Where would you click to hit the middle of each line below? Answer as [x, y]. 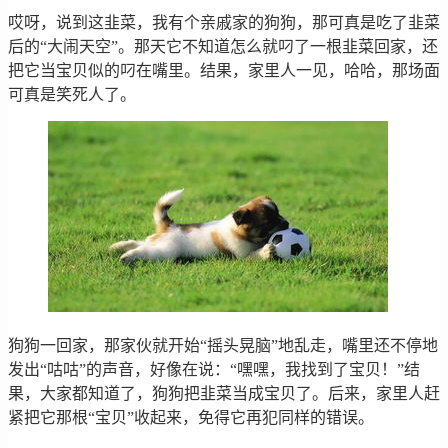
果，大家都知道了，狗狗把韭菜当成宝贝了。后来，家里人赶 [224, 394]
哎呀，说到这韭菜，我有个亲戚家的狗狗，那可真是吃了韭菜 [224, 23]
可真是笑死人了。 [72, 95]
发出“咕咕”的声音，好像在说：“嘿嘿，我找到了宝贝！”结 [214, 370]
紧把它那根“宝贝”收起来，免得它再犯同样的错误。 [191, 418]
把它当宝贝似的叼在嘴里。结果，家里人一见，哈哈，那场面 [224, 71]
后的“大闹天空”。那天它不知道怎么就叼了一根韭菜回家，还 [223, 47]
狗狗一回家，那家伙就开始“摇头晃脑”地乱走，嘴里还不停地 [223, 346]
